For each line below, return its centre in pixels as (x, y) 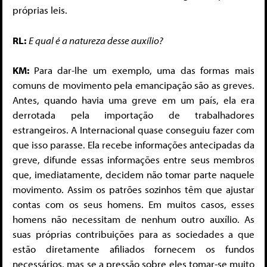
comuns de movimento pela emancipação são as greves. (133, 85)
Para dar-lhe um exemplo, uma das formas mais (144, 70)
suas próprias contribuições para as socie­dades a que (133, 234)
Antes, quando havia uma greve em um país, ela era (133, 100)
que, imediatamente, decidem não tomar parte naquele (133, 175)
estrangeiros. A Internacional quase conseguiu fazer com (133, 130)
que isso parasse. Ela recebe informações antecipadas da (133, 145)
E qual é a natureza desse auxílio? (96, 40)
